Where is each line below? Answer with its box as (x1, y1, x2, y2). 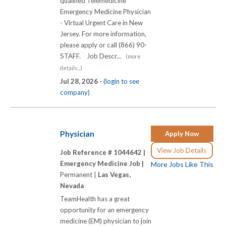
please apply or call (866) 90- (60, 41, 147, 49)
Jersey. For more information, (60, 30, 146, 38)
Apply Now (165, 129, 199, 138)
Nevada (60, 182, 84, 190)
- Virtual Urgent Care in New (60, 19, 143, 27)
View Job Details (157, 146, 207, 154)
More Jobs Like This (151, 159, 213, 168)
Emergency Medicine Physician (60, 8, 151, 16)
